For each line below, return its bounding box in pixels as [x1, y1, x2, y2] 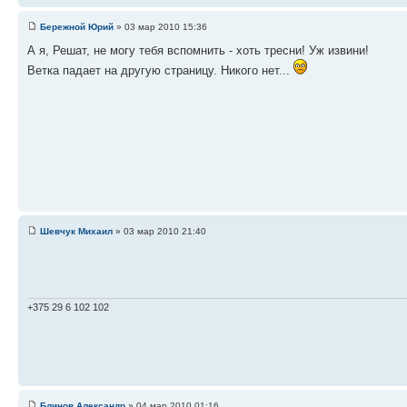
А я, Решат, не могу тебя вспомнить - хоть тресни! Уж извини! [27, 43, 369, 57]
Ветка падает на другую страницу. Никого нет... [27, 63, 293, 77]
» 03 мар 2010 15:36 [114, 21, 207, 32]
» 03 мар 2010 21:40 [113, 225, 206, 236]
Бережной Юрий [40, 21, 114, 32]
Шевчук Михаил [40, 225, 113, 236]
